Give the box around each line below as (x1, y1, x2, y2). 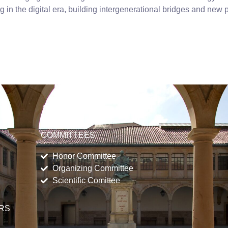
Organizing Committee (52, 164, 133, 173)
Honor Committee (52, 152, 116, 161)
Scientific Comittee (52, 176, 120, 185)
